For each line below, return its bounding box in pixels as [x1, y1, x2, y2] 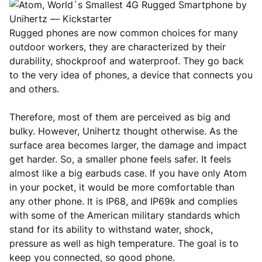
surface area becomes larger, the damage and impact [9, 139, 247, 151]
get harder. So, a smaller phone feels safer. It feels [9, 153, 231, 165]
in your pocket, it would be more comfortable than [9, 181, 235, 193]
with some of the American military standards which [9, 209, 240, 221]
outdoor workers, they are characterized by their [9, 41, 226, 53]
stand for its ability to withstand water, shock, [9, 223, 213, 235]
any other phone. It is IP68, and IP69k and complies [9, 195, 237, 207]
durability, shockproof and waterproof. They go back [9, 55, 244, 67]
